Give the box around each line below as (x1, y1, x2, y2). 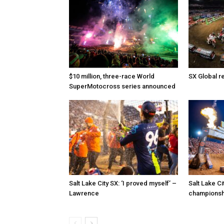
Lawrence (69, 189, 99, 197)
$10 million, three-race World (69, 72, 154, 80)
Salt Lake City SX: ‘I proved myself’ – (69, 179, 176, 187)
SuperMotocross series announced (69, 82, 175, 90)
